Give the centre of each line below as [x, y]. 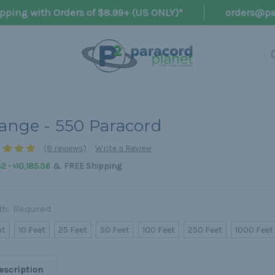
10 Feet [32, 230]
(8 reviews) [65, 149]
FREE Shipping [92, 166]
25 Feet [73, 230]
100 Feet [159, 230]
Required [33, 209]
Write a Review [124, 149]
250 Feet [205, 230]
